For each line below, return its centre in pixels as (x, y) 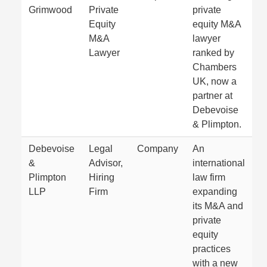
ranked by (213, 52)
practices (212, 249)
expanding (215, 191)
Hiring (102, 177)
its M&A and (218, 206)
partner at (212, 95)
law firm (209, 177)
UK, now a (215, 81)
